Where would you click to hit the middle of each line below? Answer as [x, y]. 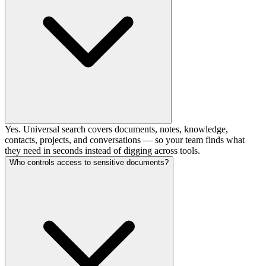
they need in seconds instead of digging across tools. [102, 150]
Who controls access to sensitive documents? [89, 162]
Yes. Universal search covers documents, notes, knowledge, [116, 129]
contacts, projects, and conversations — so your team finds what [125, 140]
